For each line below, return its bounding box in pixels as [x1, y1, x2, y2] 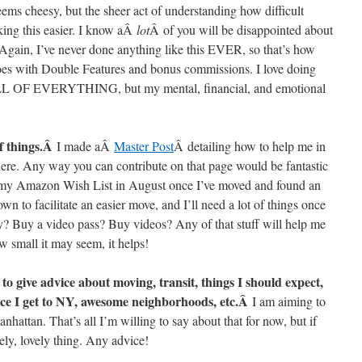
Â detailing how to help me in [174, 137, 326, 154]
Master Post [114, 137, 174, 154]
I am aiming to [252, 293, 326, 309]
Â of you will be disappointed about [149, 21, 333, 38]
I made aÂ [57, 137, 114, 154]
